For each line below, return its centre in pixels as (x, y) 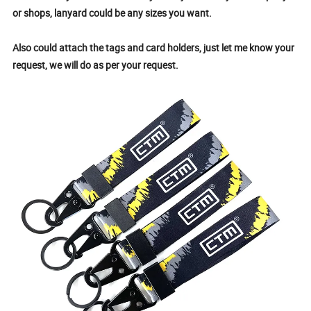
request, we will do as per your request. (96, 65)
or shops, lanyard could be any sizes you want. (114, 13)
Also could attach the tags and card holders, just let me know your (154, 48)
